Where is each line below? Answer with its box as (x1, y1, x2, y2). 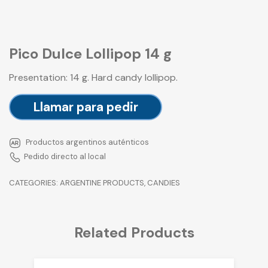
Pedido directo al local (24, 151, 106, 162)
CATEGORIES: (9, 178, 60, 188)
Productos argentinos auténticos (24, 137, 149, 148)
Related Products (74, 223, 194, 242)
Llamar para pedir (33, 99, 138, 116)
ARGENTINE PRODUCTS (60, 178, 144, 188)
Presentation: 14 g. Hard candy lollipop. (9, 71, 178, 84)
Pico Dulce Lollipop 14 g (9, 44, 172, 63)
